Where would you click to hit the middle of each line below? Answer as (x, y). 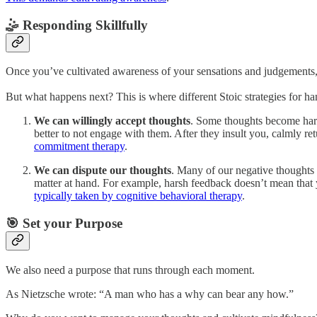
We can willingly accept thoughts (112, 121)
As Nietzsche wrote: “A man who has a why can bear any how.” (150, 294)
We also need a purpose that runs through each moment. (130, 270)
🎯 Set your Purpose (64, 224)
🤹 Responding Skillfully (77, 25)
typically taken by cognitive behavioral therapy (138, 196)
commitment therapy (79, 146)
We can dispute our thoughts (103, 171)
